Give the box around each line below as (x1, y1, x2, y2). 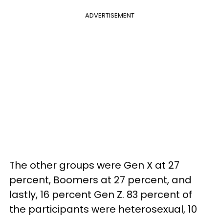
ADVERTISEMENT (85, 10, 134, 20)
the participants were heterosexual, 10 (9, 202, 197, 216)
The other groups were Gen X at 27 (9, 158, 179, 172)
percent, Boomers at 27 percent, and (9, 173, 192, 187)
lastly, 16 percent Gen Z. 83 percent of (9, 187, 192, 201)
